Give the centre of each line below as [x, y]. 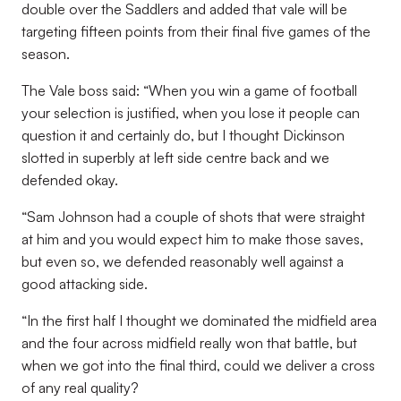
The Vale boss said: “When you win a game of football [189, 90]
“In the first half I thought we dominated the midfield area [199, 320]
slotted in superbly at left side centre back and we [175, 158]
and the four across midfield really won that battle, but [189, 343]
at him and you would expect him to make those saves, [192, 239]
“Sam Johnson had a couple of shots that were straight [193, 217]
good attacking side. [85, 284]
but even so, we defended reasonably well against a [183, 261]
